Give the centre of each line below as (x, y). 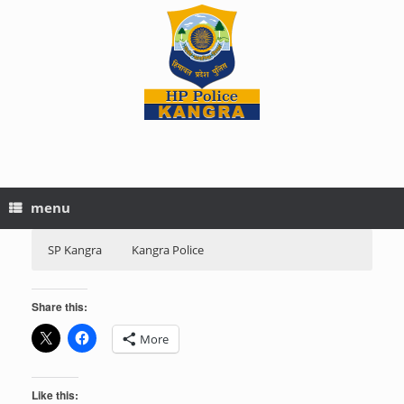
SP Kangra (75, 250)
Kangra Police (168, 250)
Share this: (60, 306)
